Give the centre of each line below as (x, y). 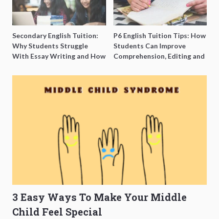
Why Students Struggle (50, 45)
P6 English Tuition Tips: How (159, 35)
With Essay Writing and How (59, 56)
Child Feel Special (57, 211)
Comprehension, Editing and (159, 56)
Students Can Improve (149, 45)
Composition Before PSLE (155, 66)
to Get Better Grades (48, 66)
